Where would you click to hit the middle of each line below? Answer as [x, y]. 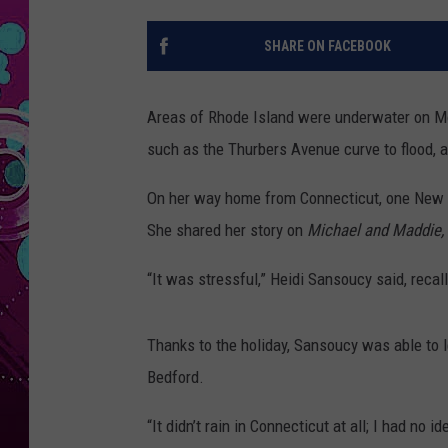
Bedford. [175, 377]
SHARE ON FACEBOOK [327, 46]
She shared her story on [227, 230]
